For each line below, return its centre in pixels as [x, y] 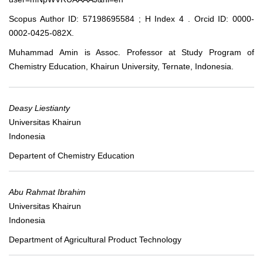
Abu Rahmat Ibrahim [47, 192]
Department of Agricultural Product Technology [95, 239]
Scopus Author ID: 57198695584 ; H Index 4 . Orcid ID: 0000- [131, 18]
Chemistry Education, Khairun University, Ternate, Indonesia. [121, 66]
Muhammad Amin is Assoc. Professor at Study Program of [131, 52]
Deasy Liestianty [39, 108]
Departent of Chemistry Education [72, 155]
